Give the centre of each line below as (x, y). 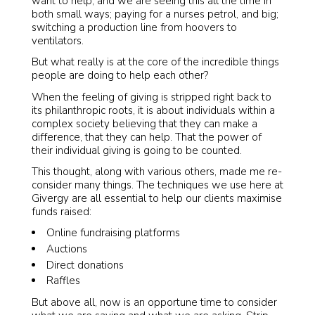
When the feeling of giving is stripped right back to (152, 97)
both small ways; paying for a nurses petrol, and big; (155, 14)
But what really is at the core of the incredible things (155, 62)
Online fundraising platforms (113, 233)
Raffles (63, 281)
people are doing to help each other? (120, 76)
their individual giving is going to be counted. (137, 150)
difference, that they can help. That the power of (147, 137)
